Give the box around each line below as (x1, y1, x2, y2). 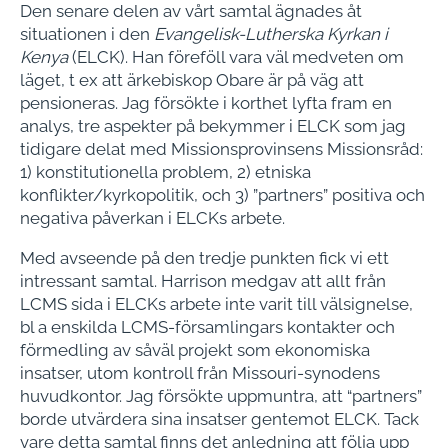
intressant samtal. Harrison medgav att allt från (20, 271, 386, 292)
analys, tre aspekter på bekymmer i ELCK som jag (20, 116, 406, 137)
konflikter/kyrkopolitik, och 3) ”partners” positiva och (20, 185, 425, 206)
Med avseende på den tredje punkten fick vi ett (20, 248, 389, 269)
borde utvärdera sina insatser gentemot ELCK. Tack (20, 409, 419, 430)
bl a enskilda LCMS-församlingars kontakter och (20, 317, 395, 338)
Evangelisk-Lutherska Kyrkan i (154, 24, 388, 45)
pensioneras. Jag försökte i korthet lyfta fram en (20, 93, 392, 114)
